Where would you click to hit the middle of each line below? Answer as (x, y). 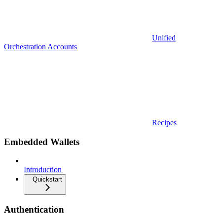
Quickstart (47, 180)
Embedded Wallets (42, 142)
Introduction (43, 170)
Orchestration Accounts (40, 46)
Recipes (164, 122)
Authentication (34, 209)
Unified (164, 37)
